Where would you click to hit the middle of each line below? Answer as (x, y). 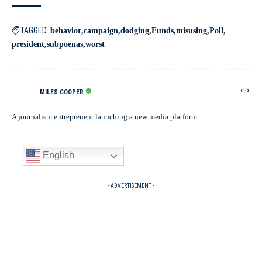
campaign (101, 31)
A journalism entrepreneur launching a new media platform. (105, 117)
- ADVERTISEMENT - (131, 186)
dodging (135, 31)
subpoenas (65, 44)
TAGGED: (34, 30)
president (28, 44)
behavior (66, 31)
